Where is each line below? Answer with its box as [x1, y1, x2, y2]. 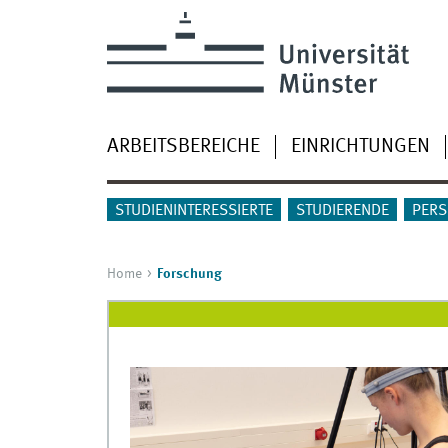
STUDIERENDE [295, 203, 389, 220]
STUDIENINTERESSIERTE [114, 203, 273, 220]
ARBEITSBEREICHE [106, 136, 260, 157]
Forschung [156, 267, 222, 282]
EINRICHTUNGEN [290, 136, 430, 157]
